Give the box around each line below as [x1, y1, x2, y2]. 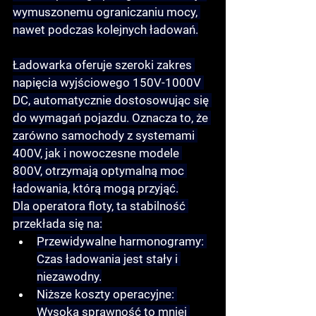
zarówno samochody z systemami [13, 128, 197, 143]
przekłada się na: [13, 217, 102, 231]
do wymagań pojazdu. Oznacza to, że [13, 111, 211, 126]
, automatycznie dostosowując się [28, 93, 212, 108]
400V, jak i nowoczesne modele [13, 146, 182, 161]
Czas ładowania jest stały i [37, 252, 181, 267]
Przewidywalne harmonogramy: [37, 234, 204, 249]
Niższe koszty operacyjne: [37, 287, 174, 302]
